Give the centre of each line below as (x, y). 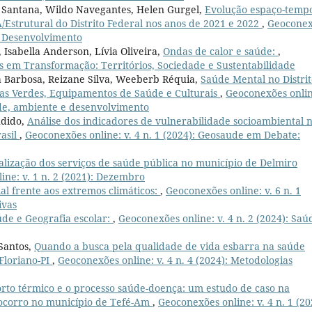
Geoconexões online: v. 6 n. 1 (233, 191)
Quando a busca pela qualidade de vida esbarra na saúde (170, 247)
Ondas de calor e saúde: (220, 52)
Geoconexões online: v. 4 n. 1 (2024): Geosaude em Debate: (163, 135)
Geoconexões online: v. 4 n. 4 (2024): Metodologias (175, 260)
